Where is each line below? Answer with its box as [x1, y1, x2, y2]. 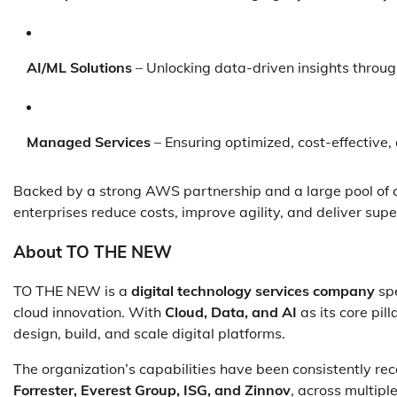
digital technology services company [131, 282, 375, 300]
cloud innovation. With [13, 303, 165, 322]
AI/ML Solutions [27, 58, 132, 76]
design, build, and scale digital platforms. [13, 324, 285, 343]
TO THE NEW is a [13, 282, 131, 300]
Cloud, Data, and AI [165, 303, 297, 322]
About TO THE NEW [13, 240, 172, 262]
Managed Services [27, 133, 151, 151]
